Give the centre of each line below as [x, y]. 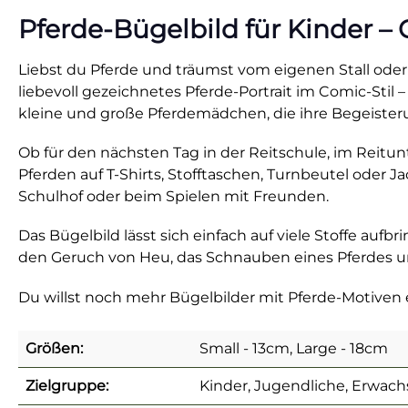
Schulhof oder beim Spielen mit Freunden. [173, 197]
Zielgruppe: [67, 385]
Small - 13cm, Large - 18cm [294, 348]
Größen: [54, 348]
